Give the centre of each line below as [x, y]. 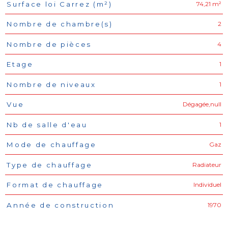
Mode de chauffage [52, 145]
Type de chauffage [50, 165]
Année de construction [61, 205]
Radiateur [207, 164]
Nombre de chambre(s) [60, 24]
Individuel [207, 184]
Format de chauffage [55, 185]
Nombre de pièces [49, 44]
